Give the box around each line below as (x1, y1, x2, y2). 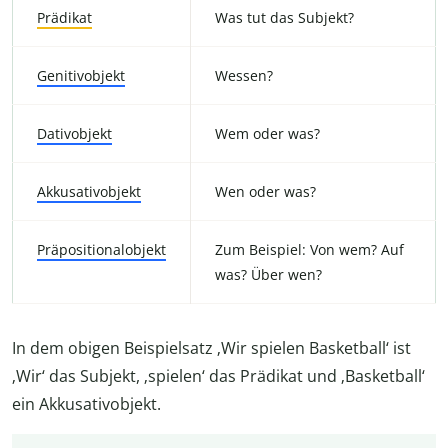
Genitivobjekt (37, 65, 125, 85)
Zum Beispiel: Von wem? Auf (215, 239, 404, 259)
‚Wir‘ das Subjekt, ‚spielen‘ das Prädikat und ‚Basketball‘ (12, 364, 425, 387)
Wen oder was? (215, 181, 316, 201)
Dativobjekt (37, 123, 112, 143)
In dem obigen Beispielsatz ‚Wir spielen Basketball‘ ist (12, 336, 411, 359)
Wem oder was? (215, 123, 320, 143)
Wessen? (215, 65, 273, 85)
